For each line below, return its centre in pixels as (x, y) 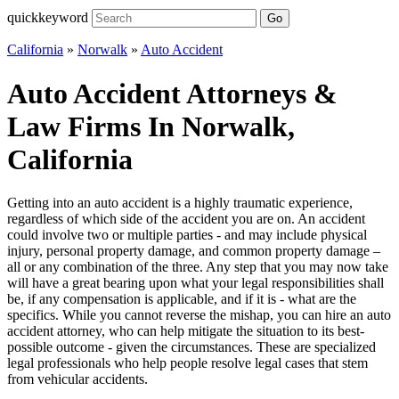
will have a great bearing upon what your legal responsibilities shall (195, 283)
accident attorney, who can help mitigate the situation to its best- (186, 331)
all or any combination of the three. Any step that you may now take (198, 267)
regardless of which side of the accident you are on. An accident (186, 219)
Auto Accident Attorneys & (172, 93)
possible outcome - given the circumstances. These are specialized (191, 347)
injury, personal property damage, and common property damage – (194, 251)
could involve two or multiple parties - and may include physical (187, 235)
